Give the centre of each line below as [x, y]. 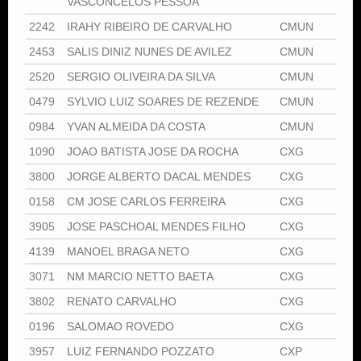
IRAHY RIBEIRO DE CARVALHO [149, 26]
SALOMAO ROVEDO [120, 326]
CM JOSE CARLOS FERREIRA [146, 201]
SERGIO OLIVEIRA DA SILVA [141, 76]
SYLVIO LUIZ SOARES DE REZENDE [163, 101]
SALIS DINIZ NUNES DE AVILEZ [149, 51]
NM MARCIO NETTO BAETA [140, 276]
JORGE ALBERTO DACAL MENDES [159, 176]
